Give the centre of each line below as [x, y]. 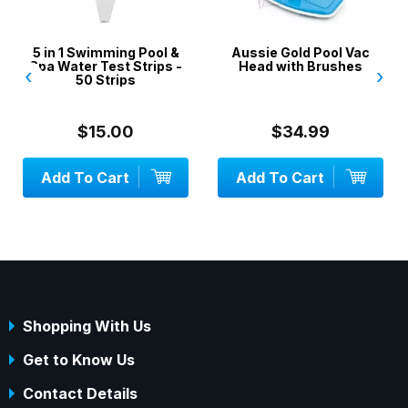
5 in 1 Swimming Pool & [106, 53]
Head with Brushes [300, 66]
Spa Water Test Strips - [106, 66]
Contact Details [80, 394]
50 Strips [106, 80]
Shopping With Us [87, 326]
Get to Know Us [79, 360]
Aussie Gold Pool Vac [300, 53]
